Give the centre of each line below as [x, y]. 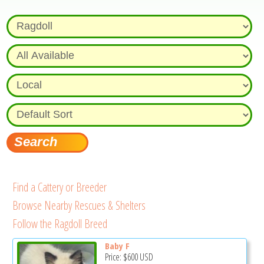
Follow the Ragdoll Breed [60, 223]
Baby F [117, 245]
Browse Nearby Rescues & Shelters [79, 205]
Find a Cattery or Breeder [60, 187]
